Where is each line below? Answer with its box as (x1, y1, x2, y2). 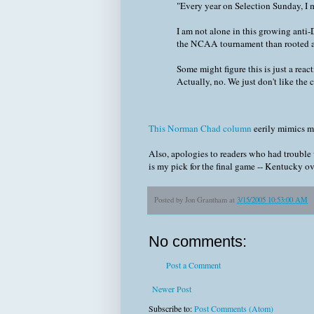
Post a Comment (166, 259, 221, 271)
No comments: (149, 233, 247, 251)
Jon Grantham (185, 194, 227, 205)
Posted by (154, 194, 185, 205)
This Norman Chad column (149, 121, 252, 135)
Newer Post (152, 283, 191, 295)
